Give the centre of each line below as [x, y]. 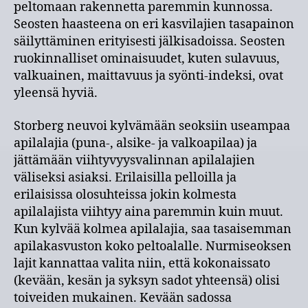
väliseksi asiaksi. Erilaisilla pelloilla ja [125, 177]
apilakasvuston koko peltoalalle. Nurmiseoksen [153, 246]
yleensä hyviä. [56, 93]
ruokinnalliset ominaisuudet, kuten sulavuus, [147, 59]
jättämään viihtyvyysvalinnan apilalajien [134, 160]
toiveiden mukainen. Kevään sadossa [123, 298]
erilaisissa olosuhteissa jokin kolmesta [125, 195]
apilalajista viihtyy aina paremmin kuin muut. [148, 212]
